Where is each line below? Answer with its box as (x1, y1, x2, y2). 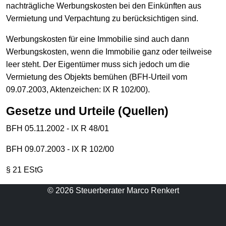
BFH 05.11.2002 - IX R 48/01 (6, 124, 109, 133)
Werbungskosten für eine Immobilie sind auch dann (6, 34, 189, 43)
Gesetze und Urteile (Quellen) (6, 104, 168, 118)
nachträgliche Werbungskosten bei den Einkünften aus (6, 1, 201, 10)
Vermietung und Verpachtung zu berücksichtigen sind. (6, 14, 198, 23)
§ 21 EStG (6, 165, 43, 174)
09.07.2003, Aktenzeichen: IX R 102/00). (6, 85, 150, 94)
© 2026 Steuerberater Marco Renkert (47, 186, 179, 195)
